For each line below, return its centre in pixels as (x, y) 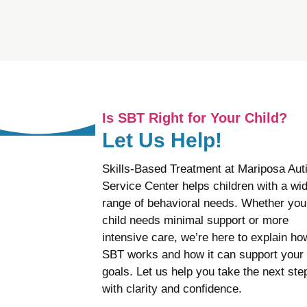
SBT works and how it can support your (203, 255)
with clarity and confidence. (172, 289)
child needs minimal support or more (195, 220)
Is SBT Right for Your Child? (195, 118)
